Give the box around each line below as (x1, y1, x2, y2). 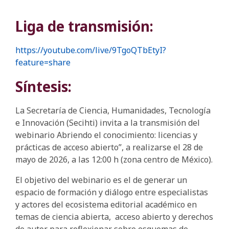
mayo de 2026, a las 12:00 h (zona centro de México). (15, 154, 213, 165)
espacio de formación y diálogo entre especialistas (15, 187, 208, 198)
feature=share (15, 57, 71, 68)
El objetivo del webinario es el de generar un (15, 174, 187, 186)
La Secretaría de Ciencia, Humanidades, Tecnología (15, 105, 211, 116)
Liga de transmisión (15, 16, 150, 36)
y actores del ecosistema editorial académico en (15, 199, 197, 210)
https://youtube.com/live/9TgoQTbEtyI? (15, 44, 166, 56)
